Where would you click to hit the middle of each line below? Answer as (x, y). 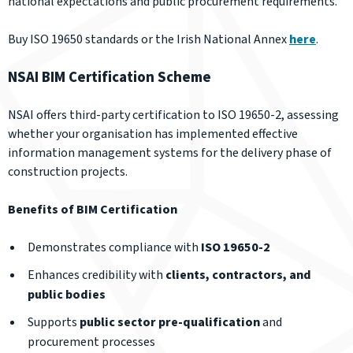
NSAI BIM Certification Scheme (110, 77)
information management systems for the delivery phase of (170, 153)
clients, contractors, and (238, 275)
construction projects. (68, 172)
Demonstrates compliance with (114, 247)
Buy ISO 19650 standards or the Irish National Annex (149, 39)
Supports (54, 322)
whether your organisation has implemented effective (153, 134)
